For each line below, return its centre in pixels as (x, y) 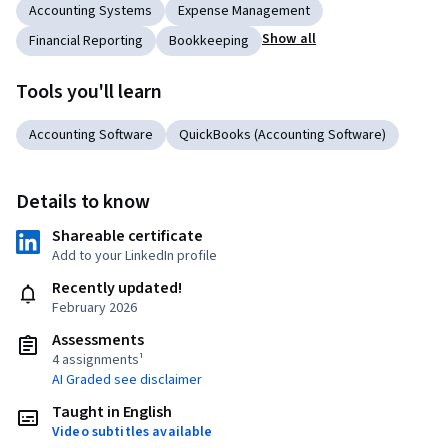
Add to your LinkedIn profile (134, 256)
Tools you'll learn (89, 92)
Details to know (83, 202)
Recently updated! (117, 288)
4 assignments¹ (98, 360)
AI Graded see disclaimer (127, 380)
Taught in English (112, 412)
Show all (289, 39)
